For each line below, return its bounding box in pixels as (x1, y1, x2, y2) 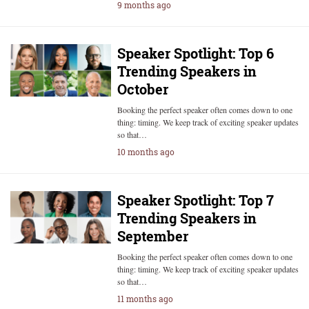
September (117, 227, 188, 245)
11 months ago (117, 293, 173, 304)
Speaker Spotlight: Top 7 (117, 191, 274, 209)
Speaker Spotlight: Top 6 (117, 44, 274, 62)
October (117, 80, 168, 98)
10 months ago (117, 146, 175, 157)
